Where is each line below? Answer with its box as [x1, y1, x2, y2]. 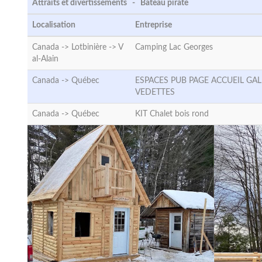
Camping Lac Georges [135, 43, 213, 51]
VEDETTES [135, 88, 175, 96]
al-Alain [32, 55, 58, 63]
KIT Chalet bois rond [135, 110, 209, 118]
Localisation [32, 21, 75, 29]
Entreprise [135, 21, 172, 29]
